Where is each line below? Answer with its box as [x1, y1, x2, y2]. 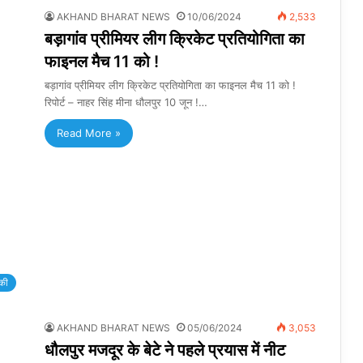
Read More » [57, 126, 121, 140]
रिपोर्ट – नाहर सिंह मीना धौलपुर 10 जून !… [45, 96, 207, 109]
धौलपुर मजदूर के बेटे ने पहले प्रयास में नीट [45, 340, 285, 361]
